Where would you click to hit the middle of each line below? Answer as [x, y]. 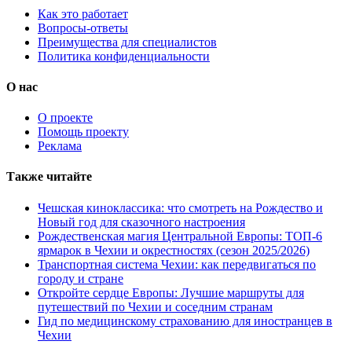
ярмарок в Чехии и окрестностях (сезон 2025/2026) [174, 250]
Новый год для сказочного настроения [141, 222]
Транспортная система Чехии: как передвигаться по [177, 264]
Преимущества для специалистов [127, 42]
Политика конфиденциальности [124, 56]
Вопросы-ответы [83, 27]
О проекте [65, 118]
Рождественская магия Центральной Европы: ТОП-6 [180, 236]
